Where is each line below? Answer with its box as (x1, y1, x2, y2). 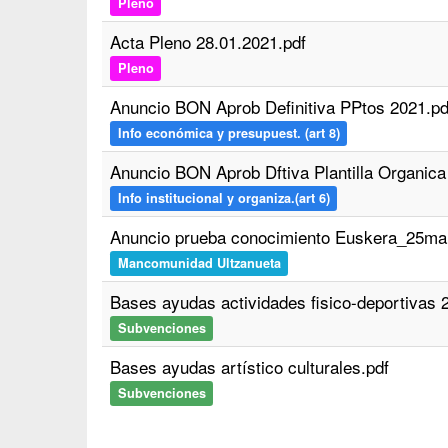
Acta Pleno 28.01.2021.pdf (110, 29, 306, 54)
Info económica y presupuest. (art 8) (117, 124, 340, 142)
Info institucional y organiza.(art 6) (117, 189, 330, 207)
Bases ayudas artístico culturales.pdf (110, 354, 389, 379)
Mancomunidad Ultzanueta (117, 254, 281, 272)
